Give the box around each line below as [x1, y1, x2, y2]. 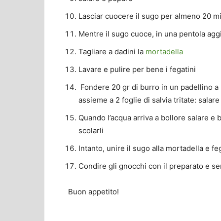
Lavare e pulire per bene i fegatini [78, 65, 196, 74]
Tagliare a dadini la [78, 47, 146, 57]
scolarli [78, 126, 104, 136]
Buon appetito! [68, 187, 119, 197]
